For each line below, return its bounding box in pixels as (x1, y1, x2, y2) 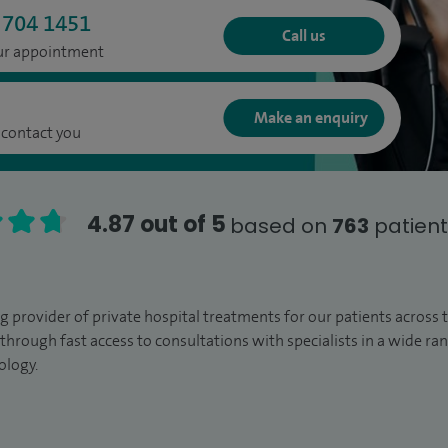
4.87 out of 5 (86, 209, 226, 240)
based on (229, 212, 332, 240)
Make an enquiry (254, 107, 369, 128)
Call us (282, 25, 327, 46)
